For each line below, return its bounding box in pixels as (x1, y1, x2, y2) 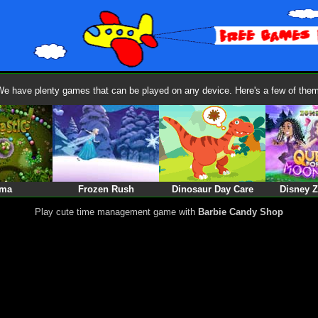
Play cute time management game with (35, 207, 198, 217)
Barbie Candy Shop (198, 207, 283, 217)
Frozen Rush (77, 184, 134, 194)
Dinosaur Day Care (171, 184, 253, 194)
